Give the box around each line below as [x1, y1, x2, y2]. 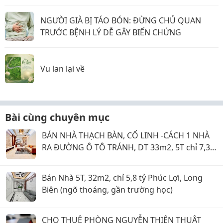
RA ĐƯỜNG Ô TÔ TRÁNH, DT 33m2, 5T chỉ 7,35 [42, 142, 215, 153]
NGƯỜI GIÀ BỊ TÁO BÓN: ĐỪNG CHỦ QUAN [40, 15, 201, 26]
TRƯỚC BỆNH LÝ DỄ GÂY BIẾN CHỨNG [40, 27, 181, 38]
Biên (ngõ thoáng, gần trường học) [42, 184, 173, 195]
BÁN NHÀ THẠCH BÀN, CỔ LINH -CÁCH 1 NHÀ [42, 130, 210, 141]
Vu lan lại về [40, 63, 85, 74]
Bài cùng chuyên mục [5, 111, 110, 124]
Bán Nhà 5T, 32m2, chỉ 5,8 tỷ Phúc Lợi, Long [42, 172, 203, 183]
